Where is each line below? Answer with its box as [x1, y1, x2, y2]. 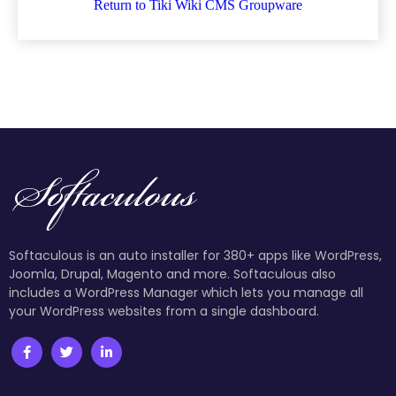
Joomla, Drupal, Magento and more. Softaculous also [9, 264, 336, 283]
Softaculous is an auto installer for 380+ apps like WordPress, [9, 246, 382, 264]
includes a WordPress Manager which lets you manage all [9, 283, 363, 301]
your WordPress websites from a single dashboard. [9, 301, 319, 320]
